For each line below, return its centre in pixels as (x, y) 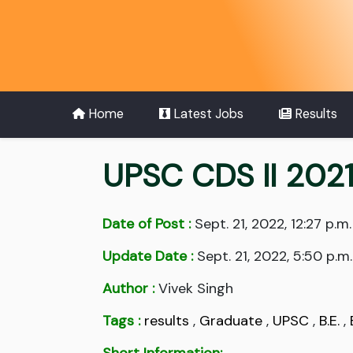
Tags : (121, 321)
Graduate (231, 321)
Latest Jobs (206, 114)
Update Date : (148, 256)
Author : (128, 289)
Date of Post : (147, 224)
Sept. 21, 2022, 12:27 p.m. (271, 224)
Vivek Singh (194, 289)
